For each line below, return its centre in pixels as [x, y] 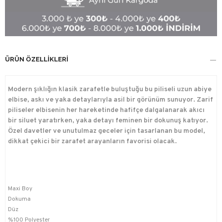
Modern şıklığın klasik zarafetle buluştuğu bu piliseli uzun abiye [110, 90]
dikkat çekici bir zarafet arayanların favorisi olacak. [92, 142]
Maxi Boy [20, 189]
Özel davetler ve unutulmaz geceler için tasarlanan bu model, [107, 131]
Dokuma [19, 199]
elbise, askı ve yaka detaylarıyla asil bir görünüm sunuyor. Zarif [111, 100]
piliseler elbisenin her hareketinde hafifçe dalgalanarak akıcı [106, 111]
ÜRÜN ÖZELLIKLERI [37, 59]
